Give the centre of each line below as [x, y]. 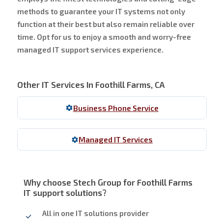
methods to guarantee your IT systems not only [101, 11]
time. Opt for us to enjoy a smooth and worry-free [104, 37]
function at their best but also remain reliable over [106, 24]
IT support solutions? [65, 192]
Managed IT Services [116, 140]
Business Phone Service [116, 108]
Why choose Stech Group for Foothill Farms [108, 182]
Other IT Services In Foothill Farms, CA [91, 84]
